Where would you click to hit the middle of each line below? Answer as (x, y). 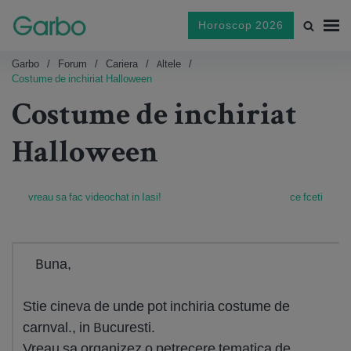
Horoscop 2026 (241, 25)
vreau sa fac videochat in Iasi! (95, 197)
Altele (169, 64)
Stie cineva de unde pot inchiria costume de (156, 306)
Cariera (122, 64)
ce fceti (306, 197)
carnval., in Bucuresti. (89, 327)
